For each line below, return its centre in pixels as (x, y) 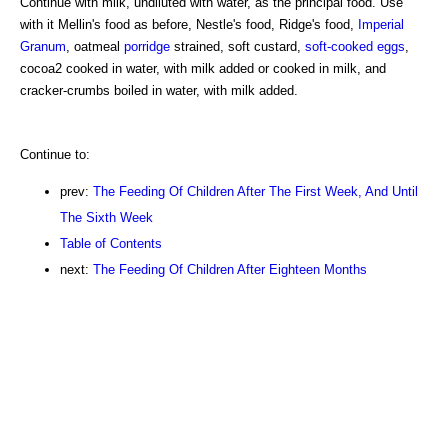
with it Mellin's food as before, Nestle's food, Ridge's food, (189, 24)
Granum (43, 46)
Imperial (381, 24)
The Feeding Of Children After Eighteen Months (230, 269)
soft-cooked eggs (355, 46)
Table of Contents (111, 243)
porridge (147, 46)
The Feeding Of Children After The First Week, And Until (255, 191)
